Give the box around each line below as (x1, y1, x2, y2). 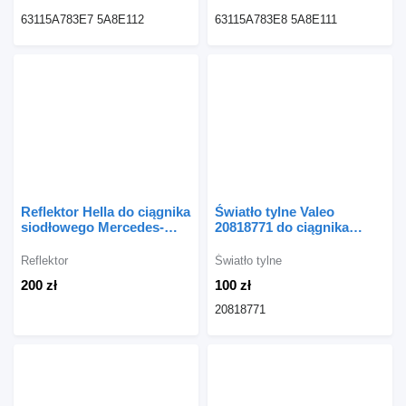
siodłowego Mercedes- (21, 219, 164, 236)
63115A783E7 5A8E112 (21, 13, 144, 27)
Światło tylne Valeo (215, 204, 334, 220)
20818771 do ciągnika (215, 219, 349, 236)
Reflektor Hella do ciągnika (21, 204, 190, 220)
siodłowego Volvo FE (215, 235, 348, 251)
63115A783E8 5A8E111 (215, 13, 337, 27)
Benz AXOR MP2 (21, 235, 129, 251)
